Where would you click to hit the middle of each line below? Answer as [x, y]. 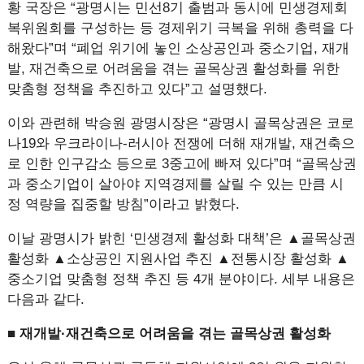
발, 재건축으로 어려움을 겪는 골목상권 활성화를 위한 [173, 69]
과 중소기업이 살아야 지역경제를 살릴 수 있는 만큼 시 [175, 184]
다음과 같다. [45, 299]
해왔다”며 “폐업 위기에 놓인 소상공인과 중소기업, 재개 [178, 48]
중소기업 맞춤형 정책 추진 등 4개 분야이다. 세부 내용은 [181, 279]
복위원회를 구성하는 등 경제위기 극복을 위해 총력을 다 [180, 28]
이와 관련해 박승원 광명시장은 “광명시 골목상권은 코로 [180, 123]
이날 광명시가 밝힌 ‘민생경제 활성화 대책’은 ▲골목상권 [181, 238]
